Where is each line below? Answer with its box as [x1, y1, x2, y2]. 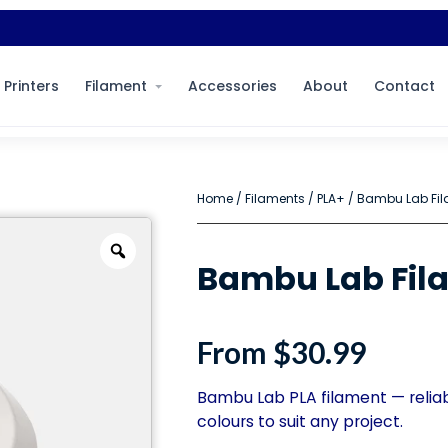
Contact [373, 76, 435, 96]
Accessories [187, 76, 277, 96]
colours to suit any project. [197, 410, 403, 433]
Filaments [245, 190, 305, 207]
